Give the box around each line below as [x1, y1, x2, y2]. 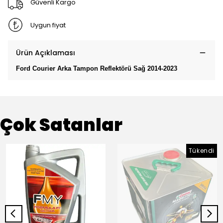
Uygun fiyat [30, 20, 66, 30]
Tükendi [188, 146, 215, 155]
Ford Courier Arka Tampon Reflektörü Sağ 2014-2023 [16, 65, 177, 72]
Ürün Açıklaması [16, 48, 75, 58]
